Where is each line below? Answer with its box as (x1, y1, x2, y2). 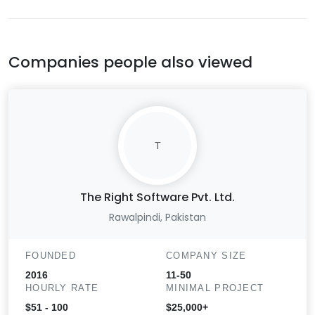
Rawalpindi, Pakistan (109, 210, 206, 225)
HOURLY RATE (25, 283, 99, 294)
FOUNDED (25, 250, 76, 262)
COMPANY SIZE (166, 250, 247, 262)
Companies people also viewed (8, 51, 252, 74)
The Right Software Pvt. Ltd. (80, 189, 235, 206)
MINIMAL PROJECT (166, 283, 264, 294)
